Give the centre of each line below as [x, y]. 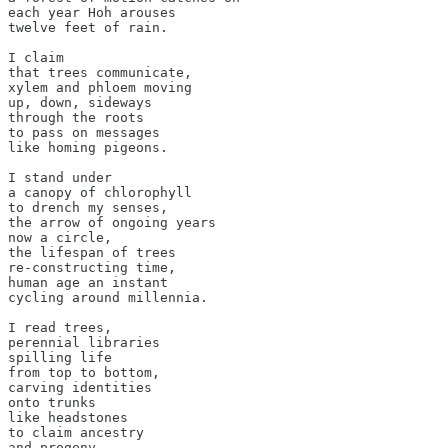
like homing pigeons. [88, 147]
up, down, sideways [80, 102]
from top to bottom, [84, 372]
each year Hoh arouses [92, 12]
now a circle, [60, 237]
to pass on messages [84, 132]
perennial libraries [84, 342]
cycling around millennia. [108, 297]
